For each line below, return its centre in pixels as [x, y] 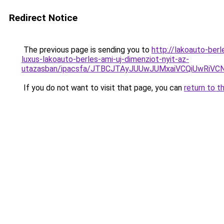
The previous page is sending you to [86, 50]
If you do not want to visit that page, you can [103, 88]
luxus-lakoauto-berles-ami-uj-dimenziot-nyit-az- [105, 59]
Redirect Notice [43, 18]
